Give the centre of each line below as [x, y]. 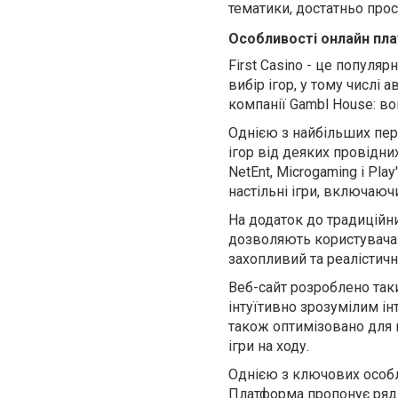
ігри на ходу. [269, 346]
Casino [282, 66]
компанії [259, 105]
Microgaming [317, 172]
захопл [251, 259]
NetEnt [249, 172]
